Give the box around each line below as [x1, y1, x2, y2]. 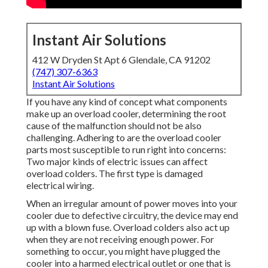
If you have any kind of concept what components [26, 96, 227, 108]
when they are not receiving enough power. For [26, 233, 214, 245]
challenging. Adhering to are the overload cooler [26, 132, 221, 144]
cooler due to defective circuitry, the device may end [26, 209, 238, 221]
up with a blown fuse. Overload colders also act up [26, 221, 230, 233]
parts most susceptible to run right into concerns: [26, 144, 226, 156]
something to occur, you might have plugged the [26, 245, 220, 257]
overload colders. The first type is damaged [26, 167, 203, 179]
